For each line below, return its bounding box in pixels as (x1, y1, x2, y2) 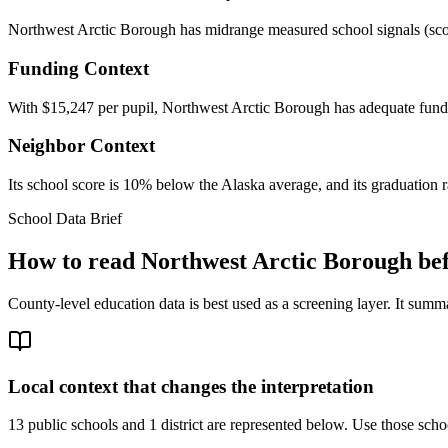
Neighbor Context (8, 135, 155, 157)
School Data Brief (8, 210, 122, 228)
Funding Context (8, 57, 149, 79)
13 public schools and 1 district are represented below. (8, 416, 348, 434)
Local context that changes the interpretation (8, 375, 374, 397)
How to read (8, 247, 141, 274)
